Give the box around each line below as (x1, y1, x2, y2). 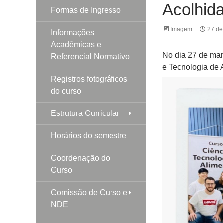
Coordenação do (51, 153, 110, 162)
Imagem (170, 25, 192, 33)
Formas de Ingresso (51, 5, 121, 14)
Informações (51, 28, 94, 37)
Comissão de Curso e (51, 188, 127, 197)
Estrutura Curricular (51, 109, 119, 117)
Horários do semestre (51, 131, 126, 140)
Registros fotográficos (51, 74, 127, 83)
